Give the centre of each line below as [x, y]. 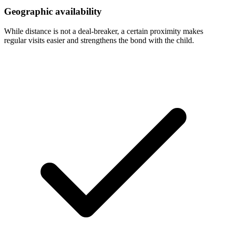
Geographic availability [53, 12]
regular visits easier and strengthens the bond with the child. [99, 40]
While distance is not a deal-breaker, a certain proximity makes [104, 31]
